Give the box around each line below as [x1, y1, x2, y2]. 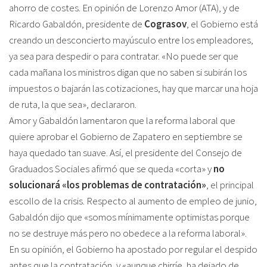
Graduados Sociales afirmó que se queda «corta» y [9, 162, 213, 175]
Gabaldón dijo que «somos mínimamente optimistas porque [9, 210, 250, 223]
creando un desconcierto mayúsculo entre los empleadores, [9, 33, 253, 46]
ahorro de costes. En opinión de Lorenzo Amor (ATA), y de [9, 1, 240, 14]
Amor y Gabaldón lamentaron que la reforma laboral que [9, 114, 235, 127]
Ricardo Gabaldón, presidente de [9, 17, 144, 30]
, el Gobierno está [187, 17, 258, 30]
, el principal [206, 178, 254, 191]
